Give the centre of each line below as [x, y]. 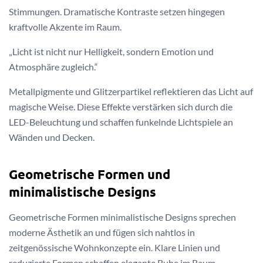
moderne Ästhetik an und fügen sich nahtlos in [102, 232]
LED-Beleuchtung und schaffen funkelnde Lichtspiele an [121, 122]
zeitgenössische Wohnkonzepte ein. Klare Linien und [114, 247]
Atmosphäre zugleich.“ [53, 67]
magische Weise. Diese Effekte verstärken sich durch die [121, 107]
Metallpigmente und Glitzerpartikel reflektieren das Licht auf [131, 92]
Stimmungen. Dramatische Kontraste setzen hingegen [117, 12]
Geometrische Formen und [90, 174]
